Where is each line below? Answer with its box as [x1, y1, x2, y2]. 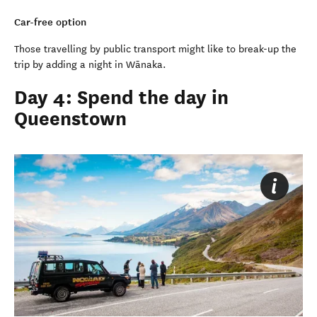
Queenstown [14, 106, 127, 131]
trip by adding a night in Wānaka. [14, 58, 166, 71]
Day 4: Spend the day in [14, 85, 229, 110]
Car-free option [14, 15, 86, 28]
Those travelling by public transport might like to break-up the [14, 42, 296, 55]
